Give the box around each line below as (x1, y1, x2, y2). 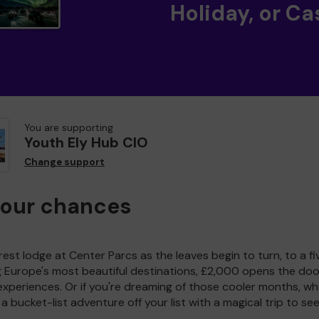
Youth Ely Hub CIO (24, 133, 148, 152)
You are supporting (24, 122, 113, 135)
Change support (24, 156, 105, 169)
